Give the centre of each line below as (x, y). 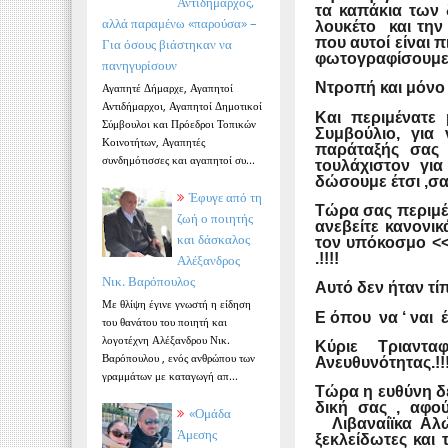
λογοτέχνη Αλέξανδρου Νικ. (166, 339)
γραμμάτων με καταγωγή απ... (170, 375)
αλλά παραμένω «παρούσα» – (179, 23)
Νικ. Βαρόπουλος (148, 281)
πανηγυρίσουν (139, 65)
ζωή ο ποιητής (215, 218)
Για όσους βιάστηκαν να (167, 44)
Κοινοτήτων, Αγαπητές (153, 142)
